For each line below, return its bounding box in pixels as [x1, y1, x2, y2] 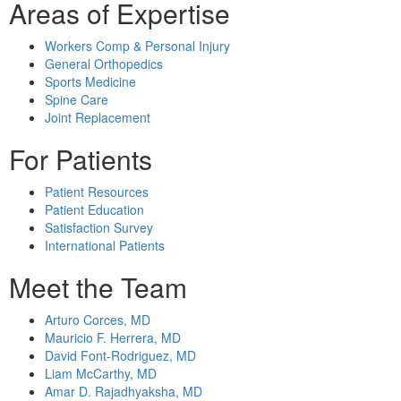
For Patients [9, 140, 152, 179]
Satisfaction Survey [45, 218, 153, 237]
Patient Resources [45, 183, 149, 201]
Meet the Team [9, 268, 187, 307]
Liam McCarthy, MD [45, 364, 157, 383]
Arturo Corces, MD [45, 311, 150, 329]
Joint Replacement [45, 108, 150, 127]
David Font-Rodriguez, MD [45, 346, 196, 365]
